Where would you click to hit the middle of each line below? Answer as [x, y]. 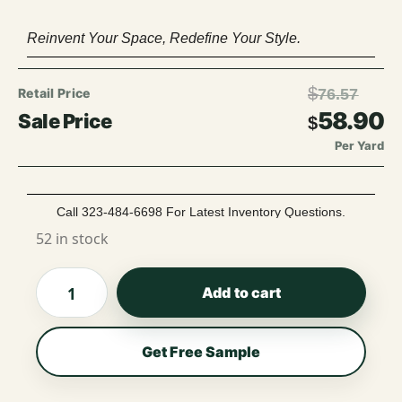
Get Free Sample [201, 352]
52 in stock [72, 239]
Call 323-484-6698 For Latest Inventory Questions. [201, 212]
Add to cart [241, 293]
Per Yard [359, 145]
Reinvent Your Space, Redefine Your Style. [164, 38]
